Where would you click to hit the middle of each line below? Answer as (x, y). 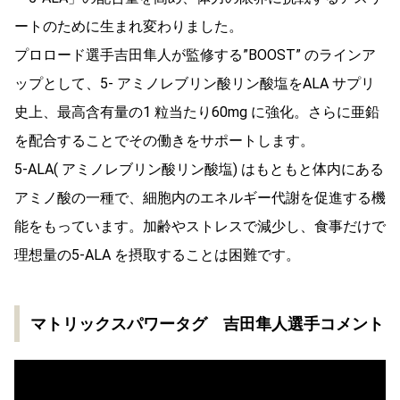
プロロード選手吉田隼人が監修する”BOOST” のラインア (195, 54)
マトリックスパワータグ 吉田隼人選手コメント (207, 323)
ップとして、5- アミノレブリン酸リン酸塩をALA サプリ (195, 83)
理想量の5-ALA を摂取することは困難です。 (157, 254)
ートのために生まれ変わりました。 (129, 26)
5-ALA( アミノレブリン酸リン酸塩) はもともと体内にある (199, 169)
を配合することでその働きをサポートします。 (164, 140)
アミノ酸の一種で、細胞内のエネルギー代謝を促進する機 (200, 197)
